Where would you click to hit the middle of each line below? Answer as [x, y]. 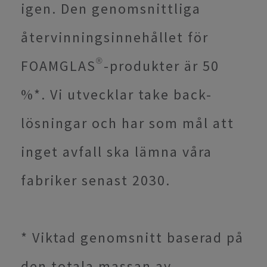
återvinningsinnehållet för [115, 37]
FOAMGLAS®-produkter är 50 [120, 66]
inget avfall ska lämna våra [117, 151]
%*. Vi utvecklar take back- [117, 94]
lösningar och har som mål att [128, 123]
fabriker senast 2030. [96, 180]
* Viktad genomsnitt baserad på [132, 237]
